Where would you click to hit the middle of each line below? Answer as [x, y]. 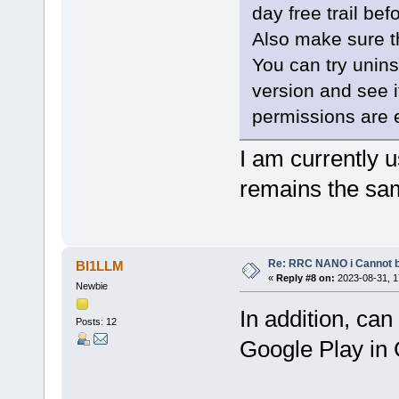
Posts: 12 [96, 322]
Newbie [91, 285]
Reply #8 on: [305, 277]
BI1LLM [100, 265]
